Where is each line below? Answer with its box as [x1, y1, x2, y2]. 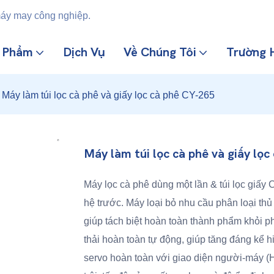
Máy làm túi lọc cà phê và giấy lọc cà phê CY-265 [2, 90, 215, 100]
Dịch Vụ [63, 45, 105, 59]
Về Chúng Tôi [124, 45, 196, 59]
